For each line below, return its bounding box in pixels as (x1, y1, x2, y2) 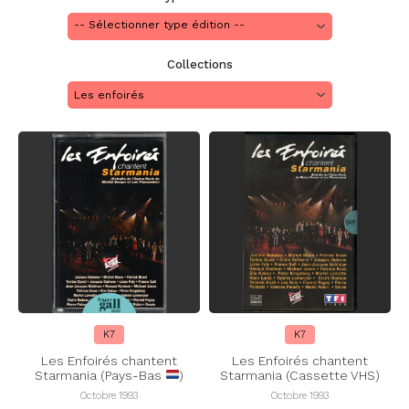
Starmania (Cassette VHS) (220, 368, 380, 383)
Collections (167, 58, 233, 71)
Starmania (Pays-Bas (34, 368, 165, 383)
